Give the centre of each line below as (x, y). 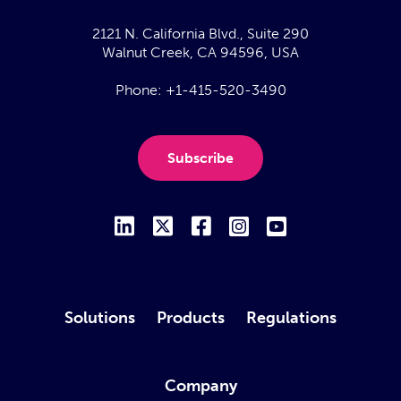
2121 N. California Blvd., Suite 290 (200, 34)
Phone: (140, 90)
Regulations (291, 318)
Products (191, 318)
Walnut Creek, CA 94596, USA (200, 52)
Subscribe (200, 158)
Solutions (100, 318)
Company (200, 386)
